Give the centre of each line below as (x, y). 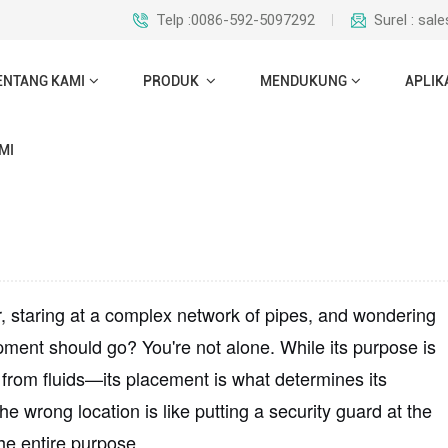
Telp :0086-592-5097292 (236, 19)
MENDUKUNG (304, 80)
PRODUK (172, 80)
